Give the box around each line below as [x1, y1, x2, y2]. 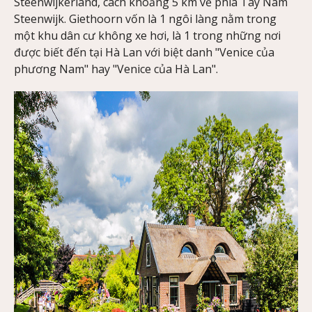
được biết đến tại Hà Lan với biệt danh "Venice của [14, 44, 274, 60]
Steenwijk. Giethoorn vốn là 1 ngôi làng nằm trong [14, 10, 276, 26]
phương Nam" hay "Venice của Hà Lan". [14, 61, 218, 77]
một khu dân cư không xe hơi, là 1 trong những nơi [14, 27, 281, 43]
